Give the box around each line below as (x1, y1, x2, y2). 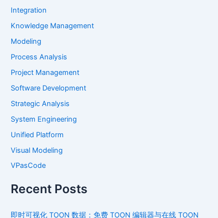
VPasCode (11, 161, 46, 170)
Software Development (11, 83, 87, 92)
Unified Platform (11, 130, 64, 139)
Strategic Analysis (11, 99, 70, 108)
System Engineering (11, 114, 77, 124)
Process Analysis (11, 52, 68, 61)
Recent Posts (11, 181, 88, 196)
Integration (11, 6, 47, 15)
